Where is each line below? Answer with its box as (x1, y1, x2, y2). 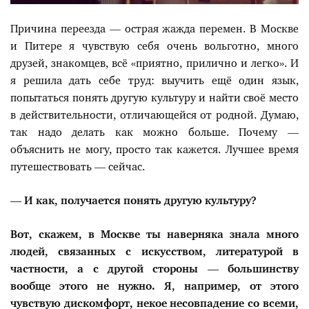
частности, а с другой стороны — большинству (10, 264, 299, 275)
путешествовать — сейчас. (10, 162, 145, 173)
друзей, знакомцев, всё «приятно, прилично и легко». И (10, 59, 299, 70)
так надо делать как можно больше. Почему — (10, 128, 299, 139)
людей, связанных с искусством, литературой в (10, 247, 299, 258)
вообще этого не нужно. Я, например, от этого (10, 281, 299, 292)
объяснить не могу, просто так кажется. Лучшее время (10, 145, 299, 156)
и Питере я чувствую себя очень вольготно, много (10, 41, 299, 52)
